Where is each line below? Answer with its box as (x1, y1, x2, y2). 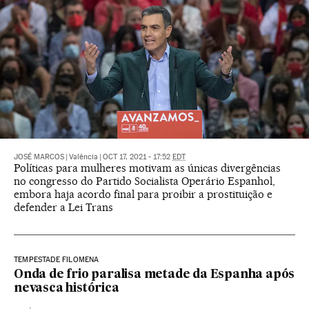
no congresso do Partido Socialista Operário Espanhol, (14, 175, 275, 188)
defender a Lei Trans (14, 201, 113, 215)
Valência (69, 152, 98, 162)
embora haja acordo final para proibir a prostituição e (14, 188, 272, 201)
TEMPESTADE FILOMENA (14, 255, 99, 265)
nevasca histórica (14, 283, 119, 295)
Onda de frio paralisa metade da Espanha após (14, 269, 295, 281)
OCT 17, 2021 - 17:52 (103, 152, 172, 162)
